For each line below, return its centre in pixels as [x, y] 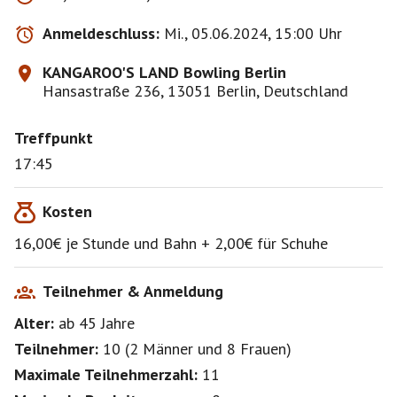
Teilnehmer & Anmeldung [133, 291]
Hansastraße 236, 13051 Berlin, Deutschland [195, 91]
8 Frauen [257, 349]
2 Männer [161, 349]
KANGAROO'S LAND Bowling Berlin [164, 72]
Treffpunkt [54, 138]
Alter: [34, 323]
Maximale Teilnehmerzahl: [106, 374]
